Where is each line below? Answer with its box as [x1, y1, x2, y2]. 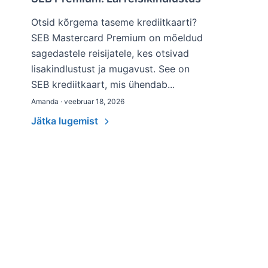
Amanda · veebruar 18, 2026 [31, 97, 124, 106]
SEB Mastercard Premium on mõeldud [31, 32, 203, 44]
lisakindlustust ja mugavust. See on [31, 63, 190, 75]
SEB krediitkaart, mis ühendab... [31, 78, 175, 90]
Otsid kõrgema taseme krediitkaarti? [31, 16, 197, 28]
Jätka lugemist [31, 115, 100, 127]
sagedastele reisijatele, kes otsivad [31, 47, 189, 59]
